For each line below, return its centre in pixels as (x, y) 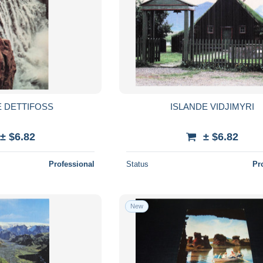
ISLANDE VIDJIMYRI (212, 106)
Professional (72, 164)
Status (138, 164)
